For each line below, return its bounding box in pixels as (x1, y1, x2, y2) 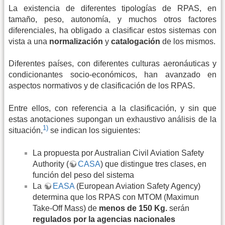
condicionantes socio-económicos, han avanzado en (9, 70, 216, 79)
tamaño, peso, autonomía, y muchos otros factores (9, 15, 216, 24)
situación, (9, 126, 43, 135)
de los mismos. (160, 37, 215, 46)
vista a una (9, 37, 49, 46)
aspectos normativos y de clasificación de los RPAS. (9, 81, 195, 90)
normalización (49, 37, 103, 46)
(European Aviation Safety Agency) (74, 181, 200, 190)
